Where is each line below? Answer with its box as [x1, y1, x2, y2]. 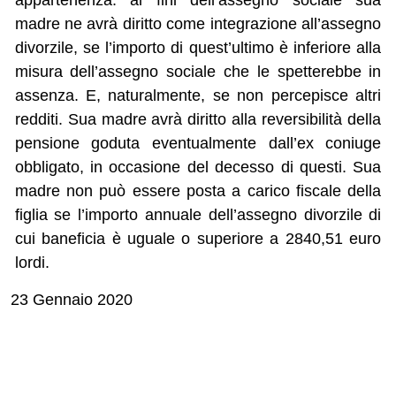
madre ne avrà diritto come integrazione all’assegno [14, 15, 382, 34]
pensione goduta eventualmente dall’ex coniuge [14, 134, 382, 153]
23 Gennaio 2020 [11, 291, 133, 309]
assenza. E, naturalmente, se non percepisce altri [14, 87, 382, 105]
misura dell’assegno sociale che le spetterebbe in [14, 63, 382, 81]
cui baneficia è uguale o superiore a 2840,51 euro [14, 230, 382, 248]
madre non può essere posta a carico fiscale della [14, 182, 382, 201]
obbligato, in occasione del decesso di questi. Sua [14, 158, 382, 177]
